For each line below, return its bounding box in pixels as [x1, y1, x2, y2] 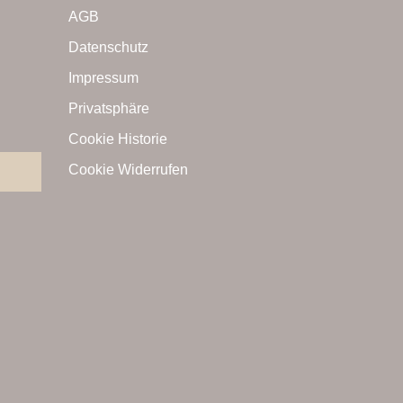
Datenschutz [68, 40, 148, 55]
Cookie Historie [68, 131, 167, 147]
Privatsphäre [68, 101, 149, 116]
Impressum [68, 70, 139, 85]
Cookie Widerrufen [68, 162, 188, 177]
